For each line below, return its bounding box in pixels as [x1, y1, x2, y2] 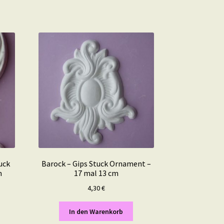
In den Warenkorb [69, 206, 123, 216]
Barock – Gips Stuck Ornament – [41, 158, 151, 169]
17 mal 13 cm [73, 168, 118, 178]
